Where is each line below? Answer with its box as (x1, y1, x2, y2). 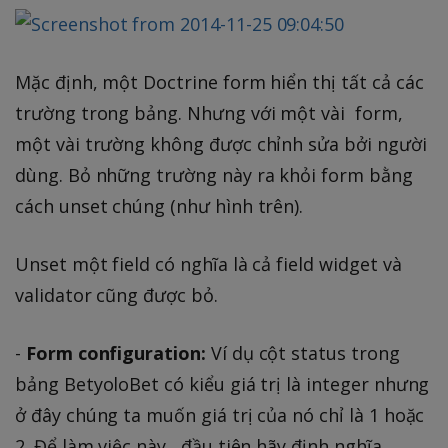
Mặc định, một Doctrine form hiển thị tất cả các (15, 69, 424, 94)
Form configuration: (25, 340, 206, 365)
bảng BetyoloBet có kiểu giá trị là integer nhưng (15, 371, 430, 396)
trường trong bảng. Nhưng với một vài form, (15, 100, 403, 125)
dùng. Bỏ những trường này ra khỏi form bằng (15, 162, 413, 187)
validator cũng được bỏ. (15, 282, 218, 307)
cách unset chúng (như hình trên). (15, 193, 304, 218)
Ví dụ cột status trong (205, 340, 400, 365)
